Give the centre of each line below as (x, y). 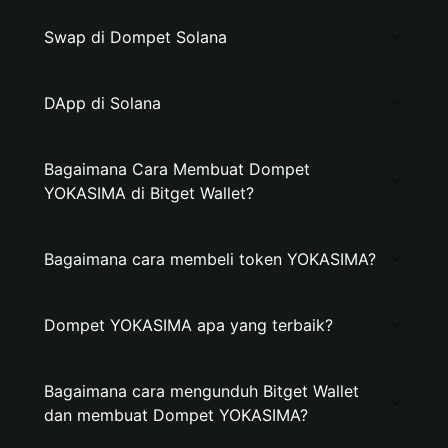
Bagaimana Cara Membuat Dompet (177, 169)
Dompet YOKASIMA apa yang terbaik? (188, 325)
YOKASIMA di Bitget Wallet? (149, 193)
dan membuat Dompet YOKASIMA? (176, 415)
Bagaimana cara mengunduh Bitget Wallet (201, 391)
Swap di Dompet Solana (135, 37)
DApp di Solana (102, 103)
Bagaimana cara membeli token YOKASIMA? (210, 259)
